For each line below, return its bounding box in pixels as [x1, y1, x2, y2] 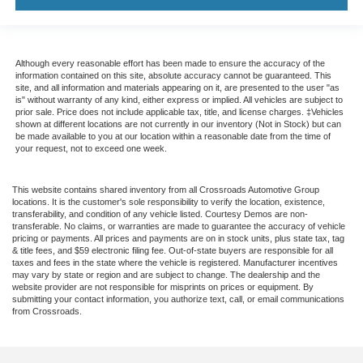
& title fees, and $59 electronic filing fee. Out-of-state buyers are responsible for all [12, 246, 333, 256]
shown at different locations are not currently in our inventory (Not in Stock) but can [15, 119, 341, 130]
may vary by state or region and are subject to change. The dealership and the [12, 270, 320, 280]
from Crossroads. [12, 306, 82, 317]
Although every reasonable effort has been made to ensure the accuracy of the [15, 58, 325, 69]
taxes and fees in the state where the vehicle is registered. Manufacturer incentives [12, 258, 338, 268]
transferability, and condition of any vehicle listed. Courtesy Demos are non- [12, 209, 308, 220]
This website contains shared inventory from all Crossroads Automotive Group [12, 185, 319, 195]
